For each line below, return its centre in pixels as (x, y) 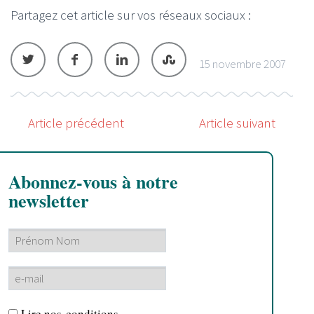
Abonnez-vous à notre (93, 181)
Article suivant (237, 122)
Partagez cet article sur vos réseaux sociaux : (131, 14)
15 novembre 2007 (243, 63)
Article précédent (76, 122)
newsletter (49, 200)
